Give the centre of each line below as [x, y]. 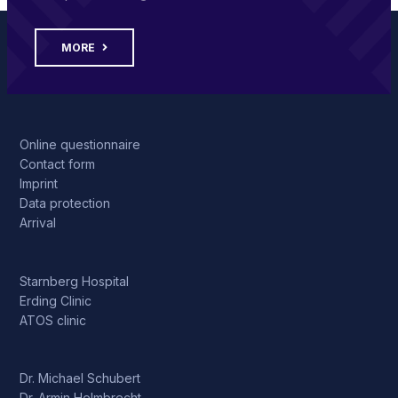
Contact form [57, 163]
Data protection [64, 203]
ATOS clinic [52, 320]
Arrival [37, 222]
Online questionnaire [80, 144]
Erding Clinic [55, 300]
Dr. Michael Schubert [80, 378]
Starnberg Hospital [74, 281]
